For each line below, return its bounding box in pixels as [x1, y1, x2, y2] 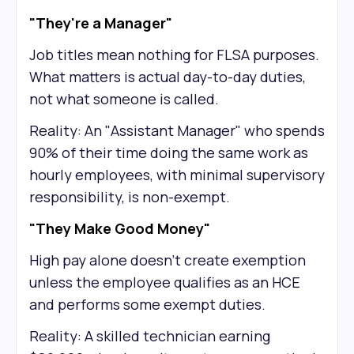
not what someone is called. [29, 89, 219, 108]
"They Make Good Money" [29, 219, 210, 238]
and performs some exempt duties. [29, 295, 265, 314]
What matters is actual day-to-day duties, [29, 67, 306, 86]
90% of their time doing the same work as [29, 143, 308, 162]
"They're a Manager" [29, 13, 172, 32]
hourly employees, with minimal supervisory [29, 165, 325, 184]
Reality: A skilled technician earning [29, 326, 270, 345]
